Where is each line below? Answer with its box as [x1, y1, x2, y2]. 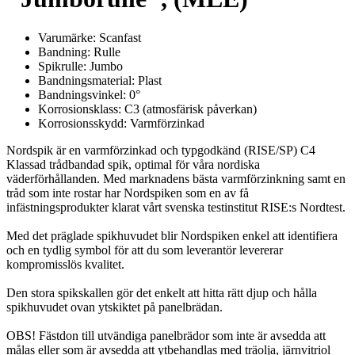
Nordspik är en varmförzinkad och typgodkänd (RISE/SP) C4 [6, 143, 315, 157]
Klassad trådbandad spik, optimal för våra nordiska [6, 157, 260, 171]
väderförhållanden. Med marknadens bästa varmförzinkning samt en [6, 171, 345, 185]
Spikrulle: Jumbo [38, 59, 123, 73]
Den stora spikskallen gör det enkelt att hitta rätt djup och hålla [6, 285, 317, 300]
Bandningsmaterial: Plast [38, 73, 162, 87]
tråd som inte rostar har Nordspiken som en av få [6, 185, 249, 200]
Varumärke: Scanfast [38, 30, 141, 44]
